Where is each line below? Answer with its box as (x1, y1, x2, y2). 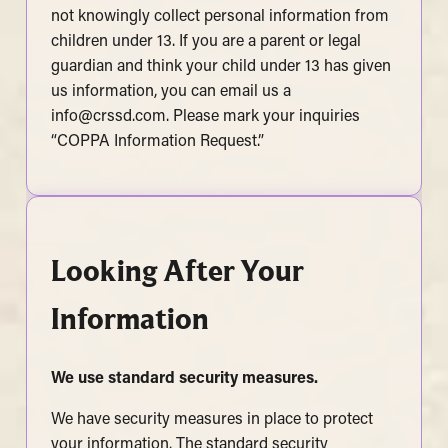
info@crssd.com (50, 108, 166, 125)
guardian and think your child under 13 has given (50, 58, 391, 75)
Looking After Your (50, 251, 304, 287)
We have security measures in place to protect (50, 411, 373, 428)
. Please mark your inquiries (165, 108, 360, 125)
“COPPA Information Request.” (50, 133, 264, 150)
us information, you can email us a (50, 83, 291, 100)
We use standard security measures (50, 370, 314, 387)
